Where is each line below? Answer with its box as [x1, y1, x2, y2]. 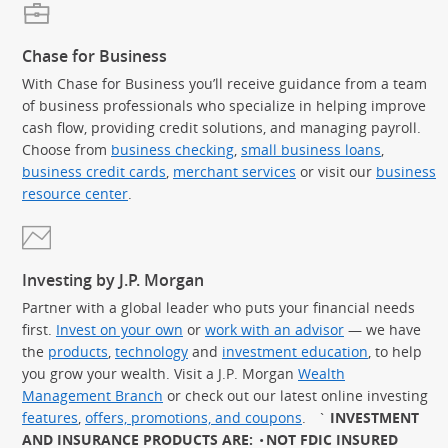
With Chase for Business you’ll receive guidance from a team [22, 74, 427, 94]
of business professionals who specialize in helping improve [22, 96, 426, 116]
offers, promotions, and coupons [85, 408, 302, 427]
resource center [22, 184, 128, 204]
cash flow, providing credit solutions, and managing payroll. [22, 118, 421, 138]
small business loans [241, 140, 381, 160]
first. [22, 320, 56, 339]
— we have [344, 320, 421, 339]
